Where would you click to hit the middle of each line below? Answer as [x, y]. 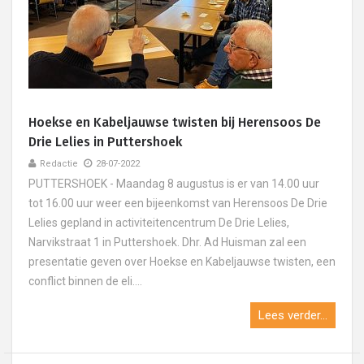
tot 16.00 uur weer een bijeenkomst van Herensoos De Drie [178, 203]
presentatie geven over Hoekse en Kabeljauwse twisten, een [182, 262]
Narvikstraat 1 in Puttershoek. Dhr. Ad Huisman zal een [167, 242]
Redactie [59, 164]
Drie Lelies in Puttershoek [105, 142]
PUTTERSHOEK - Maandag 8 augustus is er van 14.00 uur [174, 184]
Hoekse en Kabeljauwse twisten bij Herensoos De [175, 122]
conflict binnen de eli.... [85, 281]
